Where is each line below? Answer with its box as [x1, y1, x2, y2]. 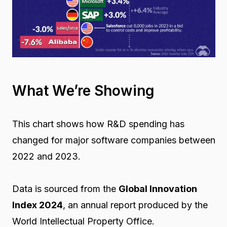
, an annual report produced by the [62, 200, 208, 211]
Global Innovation [118, 183, 197, 195]
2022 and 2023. [12, 151, 81, 162]
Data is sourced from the [12, 183, 119, 195]
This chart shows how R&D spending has [12, 119, 184, 130]
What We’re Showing [12, 82, 155, 100]
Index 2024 [12, 200, 63, 211]
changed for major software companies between [12, 135, 215, 146]
